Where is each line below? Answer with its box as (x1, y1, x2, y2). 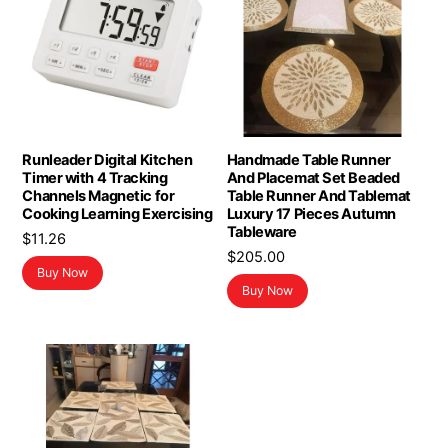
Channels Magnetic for (22, 187, 175, 206)
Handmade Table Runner (226, 151, 391, 170)
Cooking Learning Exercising (22, 205, 213, 224)
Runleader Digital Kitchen (22, 151, 193, 170)
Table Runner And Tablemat (226, 187, 411, 206)
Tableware (226, 223, 297, 242)
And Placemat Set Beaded (226, 169, 400, 188)
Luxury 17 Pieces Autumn (226, 205, 396, 224)
